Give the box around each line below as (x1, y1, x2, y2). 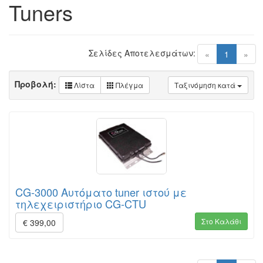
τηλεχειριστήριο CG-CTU (15, 196, 146, 212)
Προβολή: (15, 77, 59, 90)
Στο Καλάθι (201, 216, 241, 227)
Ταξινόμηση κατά (174, 80, 237, 90)
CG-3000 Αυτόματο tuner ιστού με (15, 184, 187, 200)
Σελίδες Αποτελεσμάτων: (89, 47, 195, 59)
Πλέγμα (114, 80, 143, 90)
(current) (228, 48, 261, 59)
